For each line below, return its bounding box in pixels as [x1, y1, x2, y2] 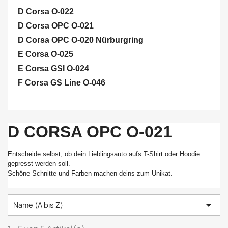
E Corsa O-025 [18, 50, 73, 59]
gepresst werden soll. [8, 160, 70, 167]
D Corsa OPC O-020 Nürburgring [18, 36, 144, 44]
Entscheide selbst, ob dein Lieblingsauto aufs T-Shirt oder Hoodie [8, 150, 200, 158]
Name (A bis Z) [13, 200, 63, 210]
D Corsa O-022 [18, 7, 74, 16]
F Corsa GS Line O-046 [18, 78, 105, 87]
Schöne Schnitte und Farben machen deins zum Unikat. [8, 169, 173, 177]
